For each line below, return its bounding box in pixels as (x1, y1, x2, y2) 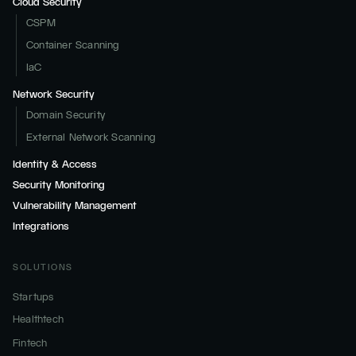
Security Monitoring (13, 178, 105, 192)
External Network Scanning (26, 130, 156, 144)
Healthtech (13, 312, 64, 326)
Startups (13, 290, 54, 304)
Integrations (13, 219, 69, 233)
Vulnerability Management (13, 199, 137, 212)
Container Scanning (26, 38, 120, 52)
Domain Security (26, 108, 105, 122)
